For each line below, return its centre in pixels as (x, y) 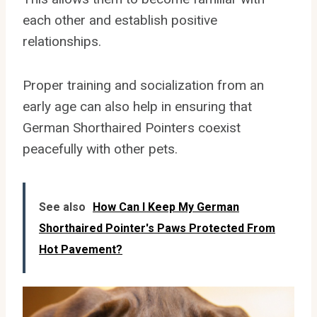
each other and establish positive (120, 20)
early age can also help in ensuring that (137, 106)
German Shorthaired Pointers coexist (132, 127)
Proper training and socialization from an (143, 85)
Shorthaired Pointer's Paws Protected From (157, 228)
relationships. (62, 41)
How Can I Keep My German (166, 207)
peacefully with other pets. (100, 149)
